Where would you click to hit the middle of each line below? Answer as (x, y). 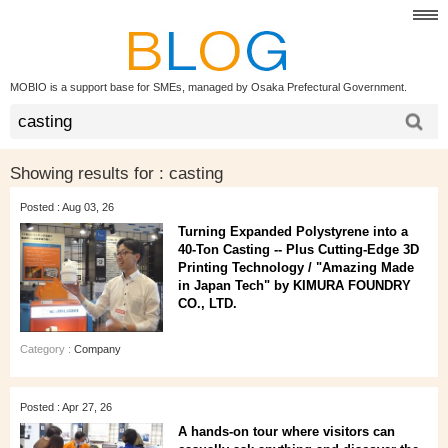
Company (97, 349)
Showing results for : (89, 173)
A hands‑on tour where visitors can (286, 431)
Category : (47, 349)
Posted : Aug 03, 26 (67, 207)
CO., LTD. (207, 303)
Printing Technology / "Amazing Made (296, 267)
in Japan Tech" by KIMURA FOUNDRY (294, 285)
